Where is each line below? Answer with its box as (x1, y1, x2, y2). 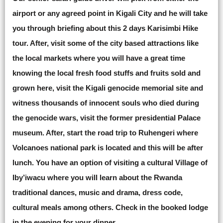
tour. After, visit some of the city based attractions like (12, 39, 199, 47)
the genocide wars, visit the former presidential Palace (12, 113, 201, 122)
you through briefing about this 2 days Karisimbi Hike (12, 24, 198, 32)
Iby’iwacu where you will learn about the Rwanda (12, 173, 182, 182)
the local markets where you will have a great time (12, 54, 185, 62)
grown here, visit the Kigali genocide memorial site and (12, 84, 203, 92)
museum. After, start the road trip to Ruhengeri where (12, 128, 198, 137)
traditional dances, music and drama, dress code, (12, 188, 183, 197)
